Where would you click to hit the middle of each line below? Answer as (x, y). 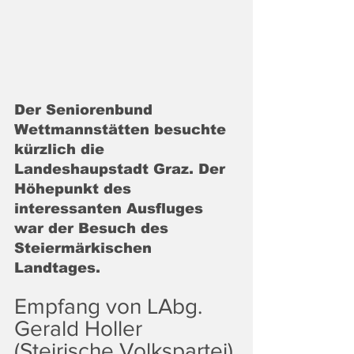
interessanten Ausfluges (111, 208)
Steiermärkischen (85, 248)
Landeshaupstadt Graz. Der (122, 169)
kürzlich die (62, 149)
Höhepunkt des (75, 188)
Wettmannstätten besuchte (122, 129)
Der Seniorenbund (86, 109)
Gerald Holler (81, 328)
